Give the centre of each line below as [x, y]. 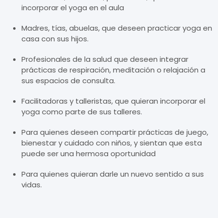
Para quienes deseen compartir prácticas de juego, [115, 132]
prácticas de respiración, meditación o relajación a [113, 70]
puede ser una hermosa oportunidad [89, 154]
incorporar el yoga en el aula [73, 8]
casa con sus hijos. [55, 39]
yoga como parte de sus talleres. [82, 112]
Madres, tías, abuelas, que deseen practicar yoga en [117, 28]
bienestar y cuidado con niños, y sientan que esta [112, 143]
